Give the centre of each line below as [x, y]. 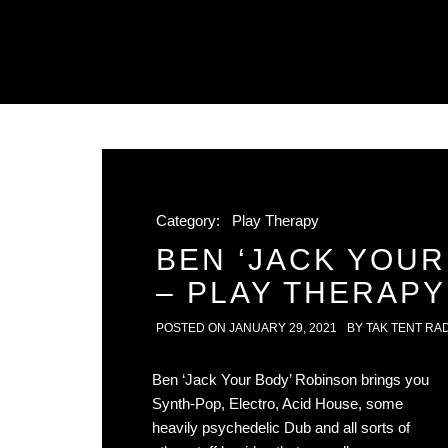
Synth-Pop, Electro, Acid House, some [277, 403]
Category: [190, 220]
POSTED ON [192, 328]
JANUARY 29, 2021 [283, 328]
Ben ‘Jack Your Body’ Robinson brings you [290, 379]
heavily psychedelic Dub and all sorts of [281, 427]
